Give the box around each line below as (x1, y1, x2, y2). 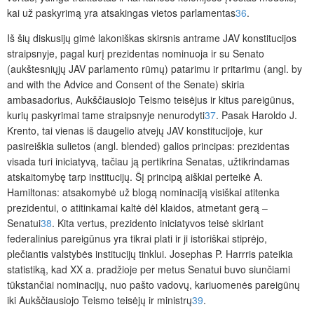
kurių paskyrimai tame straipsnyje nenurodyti (7, 108, 205, 123)
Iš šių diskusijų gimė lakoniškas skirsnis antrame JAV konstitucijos (7, 31, 296, 46)
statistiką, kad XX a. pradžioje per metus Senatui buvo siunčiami (7, 262, 290, 277)
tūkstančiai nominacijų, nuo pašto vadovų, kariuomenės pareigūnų (7, 278, 300, 292)
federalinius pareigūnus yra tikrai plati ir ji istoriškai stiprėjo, (7, 231, 267, 246)
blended (121, 139, 157, 153)
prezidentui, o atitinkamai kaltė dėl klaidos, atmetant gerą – (7, 200, 268, 215)
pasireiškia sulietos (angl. (7, 139, 121, 153)
